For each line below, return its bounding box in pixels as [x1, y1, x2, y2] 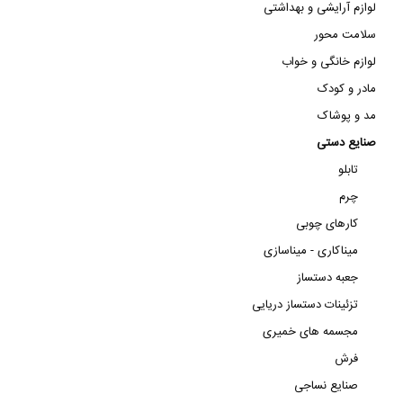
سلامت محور [314, 25, 376, 45]
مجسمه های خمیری [263, 322, 358, 342]
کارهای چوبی [296, 214, 358, 234]
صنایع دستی [317, 133, 376, 153]
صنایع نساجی [294, 376, 358, 396]
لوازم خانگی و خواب [282, 52, 376, 72]
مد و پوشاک [318, 106, 376, 126]
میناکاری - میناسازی [264, 241, 358, 261]
